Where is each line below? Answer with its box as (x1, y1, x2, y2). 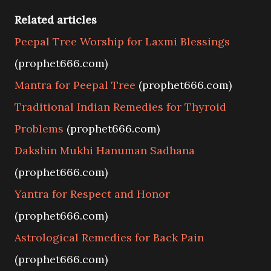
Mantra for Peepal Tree (15, 78, 135, 92)
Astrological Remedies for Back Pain (15, 230, 204, 244)
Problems (15, 122, 64, 135)
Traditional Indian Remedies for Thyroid (15, 100, 226, 114)
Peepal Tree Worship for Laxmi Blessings (15, 34, 230, 48)
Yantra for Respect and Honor (15, 187, 170, 201)
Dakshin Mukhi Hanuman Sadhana (15, 143, 195, 157)
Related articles (15, 13, 97, 27)
